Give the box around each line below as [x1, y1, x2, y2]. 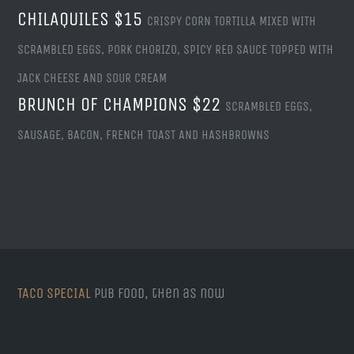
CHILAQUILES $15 [17, 8, 148, 31]
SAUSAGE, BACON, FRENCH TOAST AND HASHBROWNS [17, 127, 270, 143]
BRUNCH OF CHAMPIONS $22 [17, 93, 226, 116]
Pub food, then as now [94, 284, 226, 302]
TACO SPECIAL [17, 284, 92, 302]
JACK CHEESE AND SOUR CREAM [17, 70, 168, 86]
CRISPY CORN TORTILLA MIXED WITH [147, 13, 317, 29]
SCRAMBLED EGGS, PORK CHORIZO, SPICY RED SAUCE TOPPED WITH [17, 42, 334, 58]
